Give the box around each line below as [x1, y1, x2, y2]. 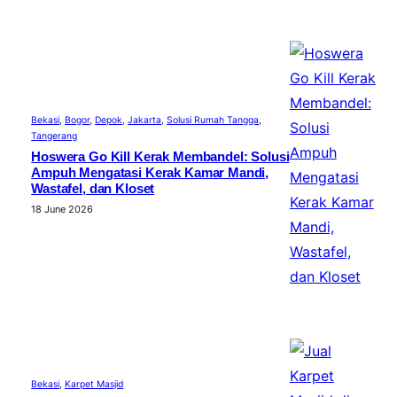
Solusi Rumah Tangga [167, 113, 260, 126]
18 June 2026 [31, 202, 94, 215]
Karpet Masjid [65, 378, 124, 390]
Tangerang [31, 129, 78, 142]
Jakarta [128, 113, 162, 126]
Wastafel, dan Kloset [31, 181, 155, 196]
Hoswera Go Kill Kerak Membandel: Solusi [31, 149, 290, 164]
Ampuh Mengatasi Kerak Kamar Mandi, [31, 165, 269, 180]
